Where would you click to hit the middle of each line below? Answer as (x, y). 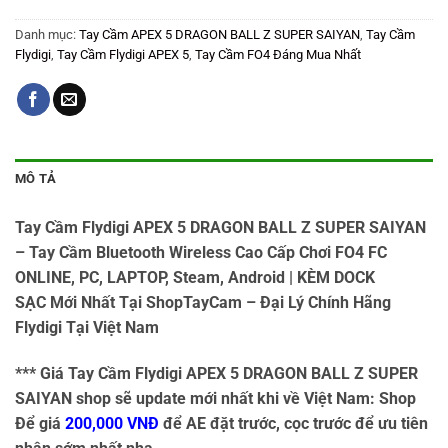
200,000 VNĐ (112, 423)
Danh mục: (47, 34)
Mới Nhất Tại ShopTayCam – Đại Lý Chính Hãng (218, 302)
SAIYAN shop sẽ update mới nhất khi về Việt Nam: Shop (215, 398)
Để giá (40, 423)
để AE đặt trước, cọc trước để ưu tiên (295, 423)
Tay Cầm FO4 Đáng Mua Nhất (278, 54)
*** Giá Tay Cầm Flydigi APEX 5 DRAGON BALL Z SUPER (216, 373)
